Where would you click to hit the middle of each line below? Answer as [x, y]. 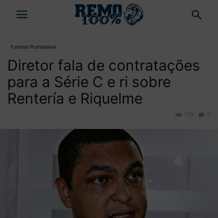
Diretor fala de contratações [104, 65]
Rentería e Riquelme [75, 98]
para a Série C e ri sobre [89, 82]
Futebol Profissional [33, 47]
